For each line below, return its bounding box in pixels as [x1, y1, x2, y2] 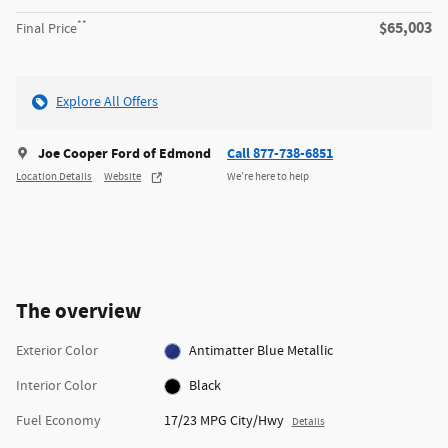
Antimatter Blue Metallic [189, 342, 334, 361]
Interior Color [16, 377, 97, 396]
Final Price [16, 20, 77, 39]
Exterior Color [16, 342, 98, 361]
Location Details [16, 169, 92, 184]
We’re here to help [227, 169, 309, 184]
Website [104, 169, 141, 184]
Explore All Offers [56, 93, 158, 112]
